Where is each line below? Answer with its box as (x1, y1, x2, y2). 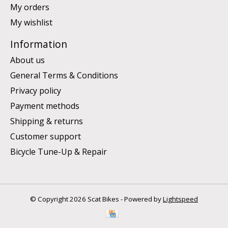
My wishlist (10, 16, 52, 28)
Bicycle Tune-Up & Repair (10, 146, 107, 158)
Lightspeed (163, 194, 198, 204)
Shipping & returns (10, 116, 83, 127)
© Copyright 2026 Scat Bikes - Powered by (30, 194, 163, 204)
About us (10, 54, 45, 66)
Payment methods (10, 100, 79, 112)
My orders (10, 1, 49, 13)
